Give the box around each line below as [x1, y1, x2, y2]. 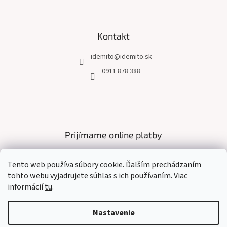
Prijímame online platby [65, 129, 162, 140]
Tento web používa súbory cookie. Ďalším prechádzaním [8, 159, 201, 170]
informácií [8, 181, 45, 193]
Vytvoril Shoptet [98, 200, 148, 211]
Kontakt [97, 30, 130, 42]
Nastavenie [92, 207, 135, 218]
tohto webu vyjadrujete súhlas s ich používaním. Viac [8, 170, 187, 181]
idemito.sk [120, 51, 152, 62]
